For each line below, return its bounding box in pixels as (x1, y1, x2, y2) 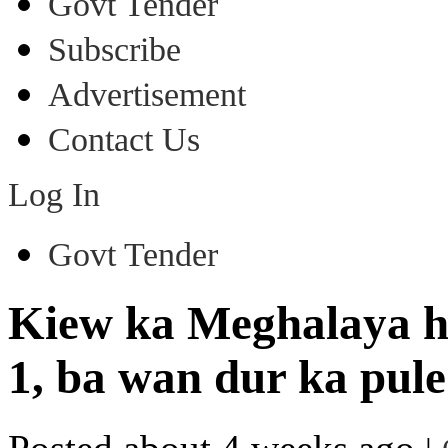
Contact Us (48, 121, 200, 158)
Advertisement (48, 76, 246, 113)
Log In (8, 176, 100, 213)
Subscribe (48, 31, 181, 68)
